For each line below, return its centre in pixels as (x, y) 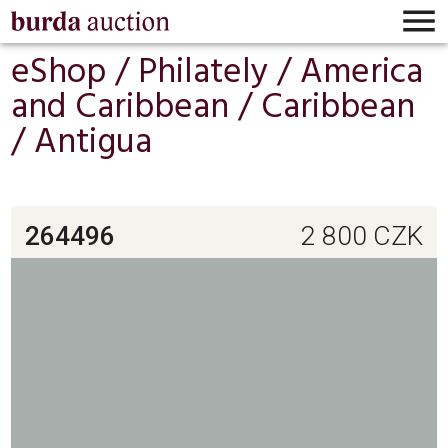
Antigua (93, 142)
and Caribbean (120, 107)
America (362, 72)
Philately (203, 72)
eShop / (75, 72)
